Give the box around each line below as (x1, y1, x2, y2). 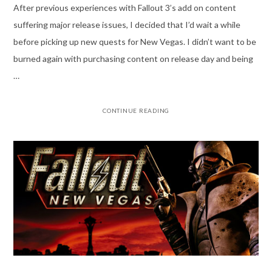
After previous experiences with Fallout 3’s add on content (13, 2, 236, 13)
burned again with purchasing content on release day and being (13, 53, 253, 64)
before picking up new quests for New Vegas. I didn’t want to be (13, 36, 256, 47)
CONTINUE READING (103, 107, 169, 115)
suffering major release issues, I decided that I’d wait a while (13, 19, 240, 30)
